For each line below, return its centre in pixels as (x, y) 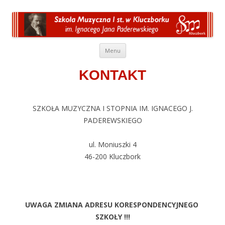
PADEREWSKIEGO (113, 120)
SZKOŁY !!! (113, 216)
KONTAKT (113, 75)
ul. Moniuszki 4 (113, 144)
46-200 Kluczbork (113, 156)
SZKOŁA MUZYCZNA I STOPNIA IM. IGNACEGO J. (113, 108)
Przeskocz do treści (157, 46)
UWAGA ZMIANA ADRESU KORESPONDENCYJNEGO (113, 204)
